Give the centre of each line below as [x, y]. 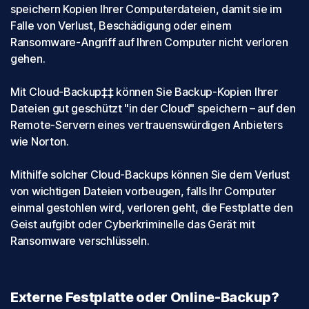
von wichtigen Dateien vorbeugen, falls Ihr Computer [143, 191]
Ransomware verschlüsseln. [80, 240]
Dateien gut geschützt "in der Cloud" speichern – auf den [153, 108]
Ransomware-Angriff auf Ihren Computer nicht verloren [149, 42]
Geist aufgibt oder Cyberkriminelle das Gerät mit [133, 224]
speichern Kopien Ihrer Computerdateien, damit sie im [146, 9]
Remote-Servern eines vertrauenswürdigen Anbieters [147, 124]
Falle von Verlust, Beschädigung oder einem [121, 25]
